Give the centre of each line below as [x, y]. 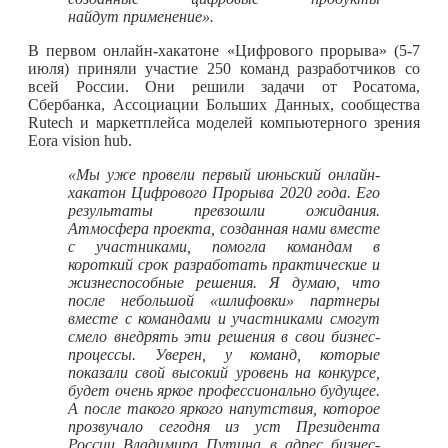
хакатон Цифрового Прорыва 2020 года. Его [224, 192]
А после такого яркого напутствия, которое [224, 408]
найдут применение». [141, 16]
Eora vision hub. [80, 140]
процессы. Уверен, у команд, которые [224, 354]
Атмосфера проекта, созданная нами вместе [224, 228]
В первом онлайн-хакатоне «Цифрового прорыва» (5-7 [224, 50]
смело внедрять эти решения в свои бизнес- [224, 336]
